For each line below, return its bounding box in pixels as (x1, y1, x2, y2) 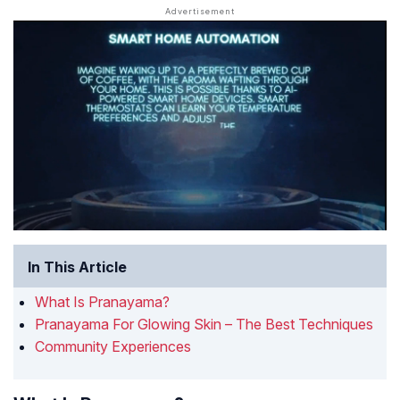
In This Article (28, 258, 127, 277)
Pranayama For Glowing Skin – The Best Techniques (35, 315, 373, 334)
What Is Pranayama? (35, 293, 170, 312)
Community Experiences (35, 337, 191, 356)
